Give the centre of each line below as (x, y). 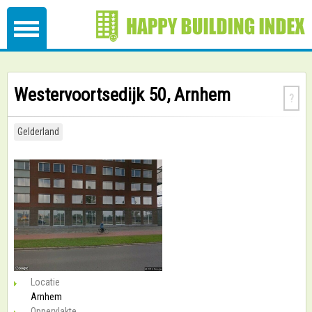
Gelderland (38, 132)
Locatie (45, 282)
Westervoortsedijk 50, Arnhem (122, 95)
